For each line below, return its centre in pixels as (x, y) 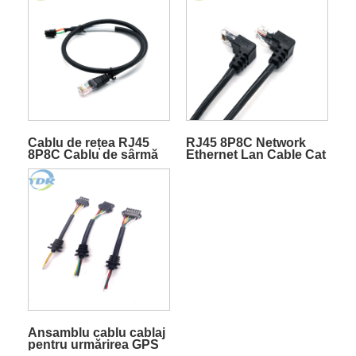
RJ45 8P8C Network (246, 142)
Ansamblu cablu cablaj (96, 332)
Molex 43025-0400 (81, 166)
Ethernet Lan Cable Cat (255, 154)
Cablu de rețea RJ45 (88, 142)
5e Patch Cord (228, 166)
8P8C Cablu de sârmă (93, 154)
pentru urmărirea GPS (93, 344)
